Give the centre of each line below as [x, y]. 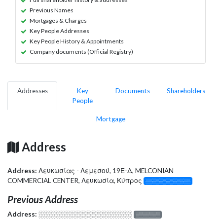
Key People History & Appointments [77, 41]
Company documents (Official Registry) [81, 51]
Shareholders [186, 91]
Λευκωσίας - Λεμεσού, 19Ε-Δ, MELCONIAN [106, 170]
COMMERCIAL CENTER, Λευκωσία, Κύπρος [75, 180]
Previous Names [52, 10]
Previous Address [43, 199]
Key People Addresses [59, 31]
